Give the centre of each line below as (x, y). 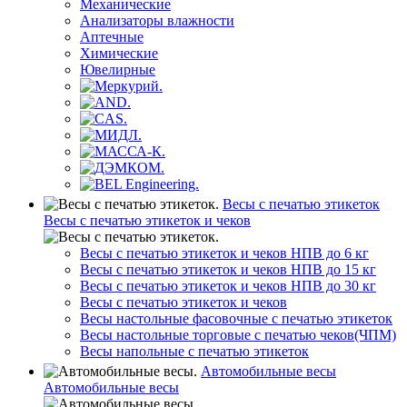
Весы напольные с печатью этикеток (194, 351)
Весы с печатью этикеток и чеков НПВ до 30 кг (228, 286)
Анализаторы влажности (157, 20)
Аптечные (112, 37)
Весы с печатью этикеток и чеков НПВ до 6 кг (224, 253)
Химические (119, 53)
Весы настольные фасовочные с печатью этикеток (236, 318)
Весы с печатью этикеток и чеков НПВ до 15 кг (228, 269)
